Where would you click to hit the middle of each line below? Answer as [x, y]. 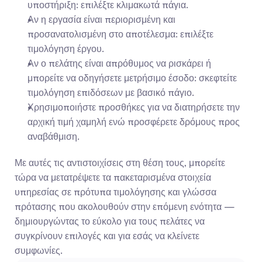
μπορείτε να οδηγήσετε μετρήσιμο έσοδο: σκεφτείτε [132, 78]
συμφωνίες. [39, 250]
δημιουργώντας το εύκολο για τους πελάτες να [110, 221]
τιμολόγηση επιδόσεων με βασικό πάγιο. [111, 92]
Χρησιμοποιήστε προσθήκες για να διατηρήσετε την [134, 107]
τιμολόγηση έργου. [66, 49]
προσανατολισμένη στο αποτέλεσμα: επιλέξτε [120, 34]
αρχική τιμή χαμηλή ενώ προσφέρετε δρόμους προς [134, 122]
